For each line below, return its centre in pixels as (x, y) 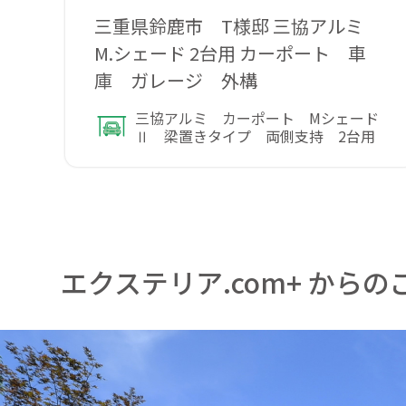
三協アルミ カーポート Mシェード (257, 117)
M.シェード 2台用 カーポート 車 (231, 53)
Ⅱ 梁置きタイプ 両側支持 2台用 (256, 135)
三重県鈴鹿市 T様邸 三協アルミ (238, 25)
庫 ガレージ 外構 (176, 80)
